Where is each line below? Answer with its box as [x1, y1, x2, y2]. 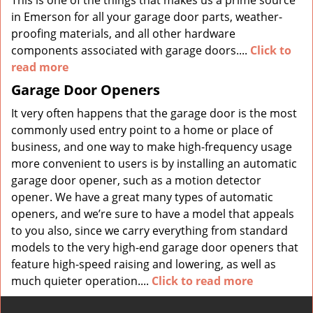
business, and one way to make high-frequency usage [11, 139, 292, 154]
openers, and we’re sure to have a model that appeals [11, 206, 294, 221]
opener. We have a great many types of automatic [11, 189, 273, 205]
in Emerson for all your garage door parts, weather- [11, 9, 282, 24]
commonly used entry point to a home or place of [11, 122, 272, 138]
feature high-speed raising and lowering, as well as [11, 256, 276, 272]
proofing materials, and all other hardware [11, 26, 235, 41]
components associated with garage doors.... [11, 43, 250, 58]
